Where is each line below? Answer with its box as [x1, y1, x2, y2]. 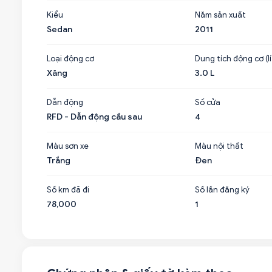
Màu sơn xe [47, 141, 89, 151]
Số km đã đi [47, 185, 89, 195]
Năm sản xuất [194, 10, 246, 20]
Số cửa [194, 97, 220, 107]
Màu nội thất [194, 141, 243, 151]
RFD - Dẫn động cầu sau [47, 112, 142, 122]
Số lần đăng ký [194, 185, 250, 195]
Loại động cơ [47, 53, 94, 64]
